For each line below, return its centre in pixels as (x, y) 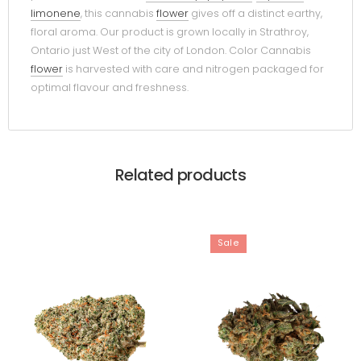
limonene (56, 14)
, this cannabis (118, 14)
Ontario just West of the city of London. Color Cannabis (171, 51)
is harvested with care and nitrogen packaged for (193, 69)
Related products (180, 174)
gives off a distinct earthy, (255, 14)
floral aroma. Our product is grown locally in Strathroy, (170, 32)
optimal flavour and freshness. (110, 88)
